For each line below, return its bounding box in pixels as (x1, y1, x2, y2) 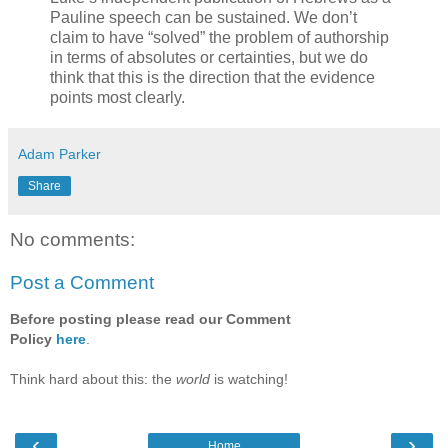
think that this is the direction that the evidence (50, 68, 375, 86)
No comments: (10, 228, 135, 250)
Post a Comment (10, 272, 154, 294)
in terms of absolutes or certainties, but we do (50, 48, 368, 66)
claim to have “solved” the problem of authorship (50, 28, 389, 46)
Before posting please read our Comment (10, 310, 291, 327)
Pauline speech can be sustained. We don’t (50, 8, 357, 26)
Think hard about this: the (10, 370, 176, 387)
